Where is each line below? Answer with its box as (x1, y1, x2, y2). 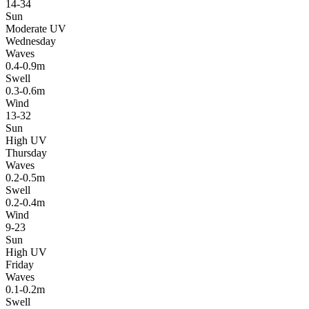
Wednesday (6, 34, 56, 47)
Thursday (6, 146, 47, 159)
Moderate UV (6, 22, 66, 34)
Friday (6, 258, 34, 270)
